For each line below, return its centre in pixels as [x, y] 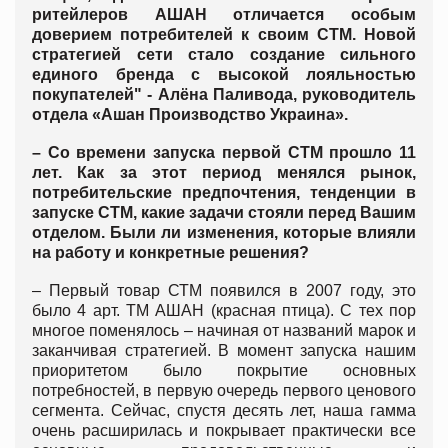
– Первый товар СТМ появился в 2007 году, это [224, 290]
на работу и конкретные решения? [170, 252]
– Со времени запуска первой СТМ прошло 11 [224, 152]
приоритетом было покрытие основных [224, 370]
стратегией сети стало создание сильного [224, 54]
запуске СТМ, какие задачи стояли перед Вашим [224, 212]
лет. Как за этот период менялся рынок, [224, 172]
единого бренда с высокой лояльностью [224, 74]
